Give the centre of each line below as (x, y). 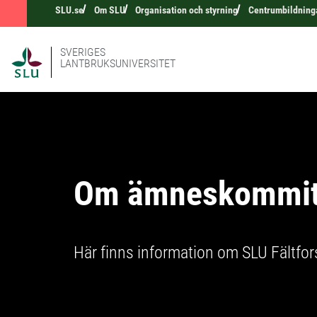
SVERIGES (83, 52)
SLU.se (69, 10)
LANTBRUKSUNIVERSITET (118, 63)
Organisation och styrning (187, 10)
